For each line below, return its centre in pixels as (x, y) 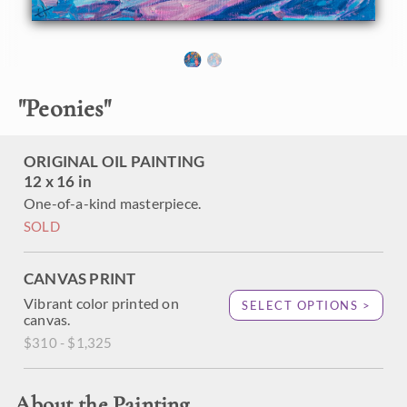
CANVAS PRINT (80, 278)
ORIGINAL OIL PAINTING (114, 161)
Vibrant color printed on (101, 303)
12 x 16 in (58, 181)
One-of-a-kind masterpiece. (113, 203)
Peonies (65, 108)
